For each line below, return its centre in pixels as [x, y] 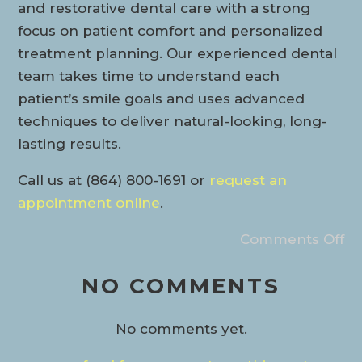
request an [248, 180]
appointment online [89, 202]
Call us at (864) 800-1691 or [114, 180]
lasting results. [70, 143]
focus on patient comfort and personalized [170, 30]
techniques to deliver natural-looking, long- [173, 121]
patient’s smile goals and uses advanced [162, 98]
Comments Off [292, 239]
